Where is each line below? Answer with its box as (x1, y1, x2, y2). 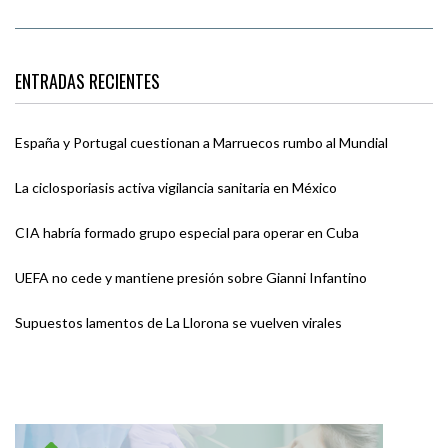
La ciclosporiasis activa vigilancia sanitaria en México (15, 178, 337, 196)
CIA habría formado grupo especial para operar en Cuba (15, 223, 359, 241)
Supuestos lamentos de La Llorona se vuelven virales (15, 313, 342, 331)
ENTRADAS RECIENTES (15, 67, 160, 94)
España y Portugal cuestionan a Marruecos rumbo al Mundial (15, 133, 388, 151)
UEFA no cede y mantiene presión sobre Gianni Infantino (15, 268, 367, 286)
